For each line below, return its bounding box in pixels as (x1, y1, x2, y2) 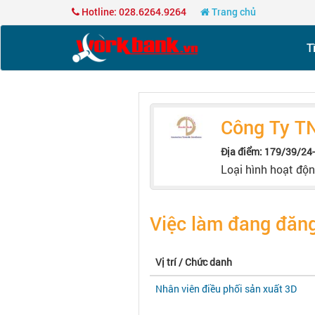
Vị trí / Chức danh (155, 255, 232, 269)
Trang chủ (210, 5, 256, 18)
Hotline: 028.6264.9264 (79, 5, 186, 18)
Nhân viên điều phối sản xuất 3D (155, 282, 297, 296)
